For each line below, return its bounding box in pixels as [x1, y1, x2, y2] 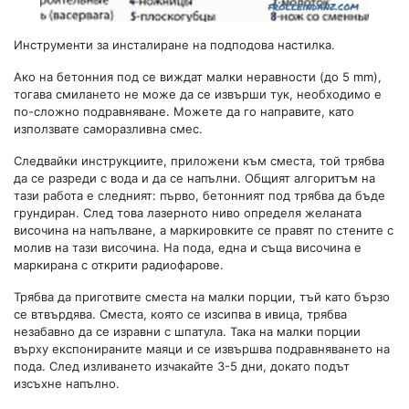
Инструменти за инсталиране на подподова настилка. [14, 37, 335, 52]
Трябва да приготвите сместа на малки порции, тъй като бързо [14, 288, 390, 304]
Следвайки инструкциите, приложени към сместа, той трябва [14, 152, 384, 168]
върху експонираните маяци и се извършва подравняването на [14, 341, 390, 356]
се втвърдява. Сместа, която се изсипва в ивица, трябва [14, 306, 347, 321]
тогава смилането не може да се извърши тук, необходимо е [14, 86, 382, 101]
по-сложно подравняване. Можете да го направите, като [14, 103, 354, 119]
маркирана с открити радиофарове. [14, 257, 224, 272]
